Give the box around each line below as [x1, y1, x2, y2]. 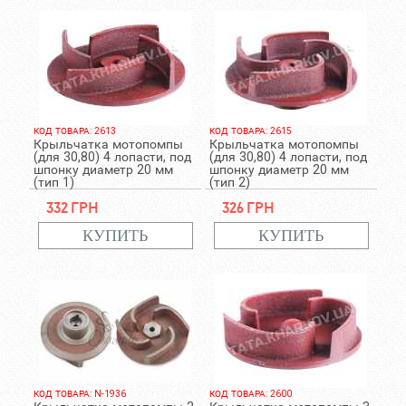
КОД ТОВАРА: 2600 [208, 389, 292, 399]
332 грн [45, 198, 99, 217]
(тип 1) [33, 175, 74, 189]
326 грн [221, 198, 275, 217]
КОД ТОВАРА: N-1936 [33, 389, 126, 399]
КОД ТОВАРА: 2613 [33, 126, 116, 136]
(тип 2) [208, 175, 250, 189]
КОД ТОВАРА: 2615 [208, 126, 292, 136]
